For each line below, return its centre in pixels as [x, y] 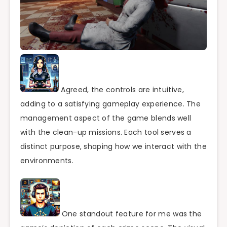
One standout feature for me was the [131, 214]
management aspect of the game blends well [106, 118]
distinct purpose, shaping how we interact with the [113, 146]
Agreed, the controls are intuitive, [121, 89]
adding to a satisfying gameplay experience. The [111, 104]
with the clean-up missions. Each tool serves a [106, 132]
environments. [47, 160]
